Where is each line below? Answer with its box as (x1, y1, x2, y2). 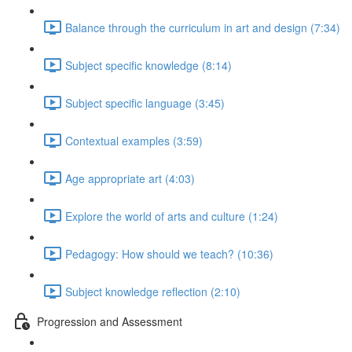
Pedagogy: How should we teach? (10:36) (65, 245, 273, 262)
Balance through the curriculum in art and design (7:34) (65, 19, 340, 35)
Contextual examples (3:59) (65, 132, 203, 148)
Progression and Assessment (37, 313, 182, 329)
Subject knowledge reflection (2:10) (65, 283, 240, 299)
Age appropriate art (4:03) (65, 170, 195, 186)
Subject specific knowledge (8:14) (65, 57, 232, 73)
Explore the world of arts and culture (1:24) (65, 207, 278, 224)
